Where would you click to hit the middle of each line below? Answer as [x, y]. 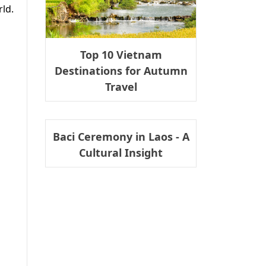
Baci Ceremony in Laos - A [121, 136]
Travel [121, 86]
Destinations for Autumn [121, 70]
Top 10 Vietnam [121, 54]
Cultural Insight [121, 152]
